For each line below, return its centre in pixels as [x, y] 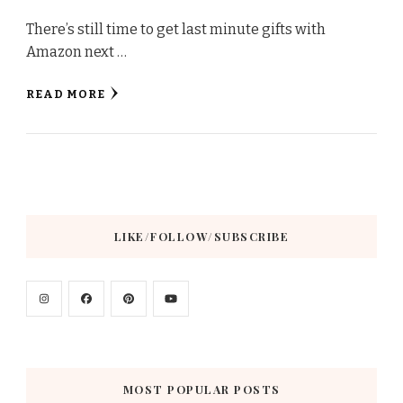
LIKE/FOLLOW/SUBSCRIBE [201, 236]
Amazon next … [76, 51]
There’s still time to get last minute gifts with [176, 29]
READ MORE [66, 94]
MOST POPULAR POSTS [201, 389]
